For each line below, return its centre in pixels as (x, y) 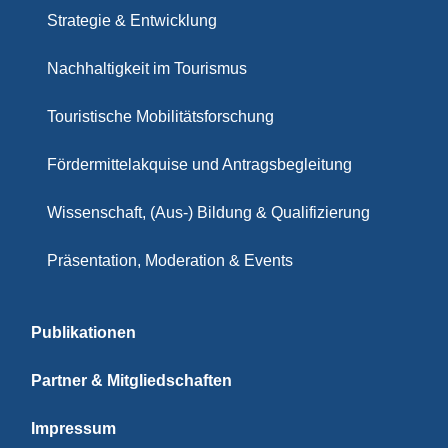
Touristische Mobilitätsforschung (160, 116)
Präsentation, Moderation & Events (170, 260)
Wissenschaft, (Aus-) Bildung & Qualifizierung (208, 212)
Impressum (73, 428)
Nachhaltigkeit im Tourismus (147, 68)
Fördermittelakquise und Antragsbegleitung (199, 164)
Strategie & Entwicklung (132, 20)
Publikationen (83, 332)
